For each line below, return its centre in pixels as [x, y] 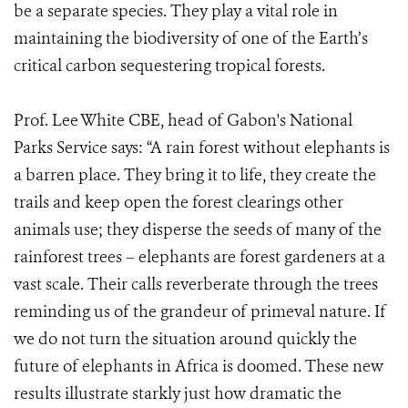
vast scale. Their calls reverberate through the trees [196, 284]
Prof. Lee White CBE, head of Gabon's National [183, 120]
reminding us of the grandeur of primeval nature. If [200, 311]
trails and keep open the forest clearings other [178, 202]
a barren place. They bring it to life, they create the [195, 175]
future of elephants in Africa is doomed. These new [199, 366]
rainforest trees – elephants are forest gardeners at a [199, 257]
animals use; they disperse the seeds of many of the [198, 229]
